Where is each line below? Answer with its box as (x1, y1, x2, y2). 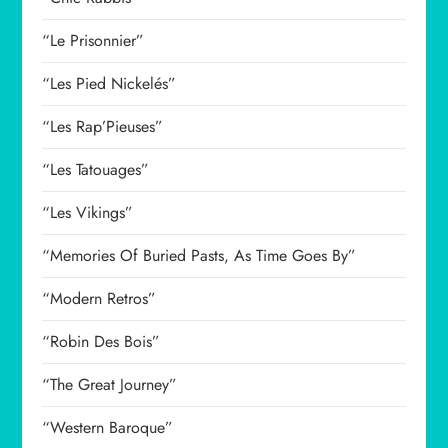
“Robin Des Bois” (42, 330, 161, 353)
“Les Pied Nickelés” (42, 72, 177, 95)
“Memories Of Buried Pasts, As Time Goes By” (42, 244, 357, 267)
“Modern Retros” (42, 287, 157, 310)
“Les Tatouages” (42, 158, 150, 181)
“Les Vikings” (42, 201, 134, 224)
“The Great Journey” (42, 373, 178, 396)
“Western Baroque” (42, 416, 174, 439)
